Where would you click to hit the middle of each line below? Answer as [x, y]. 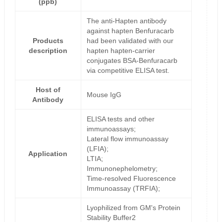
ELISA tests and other [120, 119]
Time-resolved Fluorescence [131, 179]
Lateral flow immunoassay [127, 139]
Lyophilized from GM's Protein [133, 208]
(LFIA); [97, 149]
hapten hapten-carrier [121, 51]
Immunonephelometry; [122, 169]
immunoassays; [111, 129]
